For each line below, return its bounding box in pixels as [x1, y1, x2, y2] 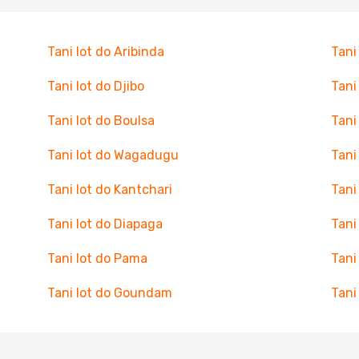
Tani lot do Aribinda [46, 44, 164, 59]
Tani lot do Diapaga [46, 216, 163, 232]
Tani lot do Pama [46, 251, 147, 266]
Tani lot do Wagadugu [46, 147, 179, 163]
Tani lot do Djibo [46, 79, 144, 94]
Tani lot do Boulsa [46, 113, 155, 128]
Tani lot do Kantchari [46, 182, 172, 197]
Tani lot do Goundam [46, 285, 172, 301]
